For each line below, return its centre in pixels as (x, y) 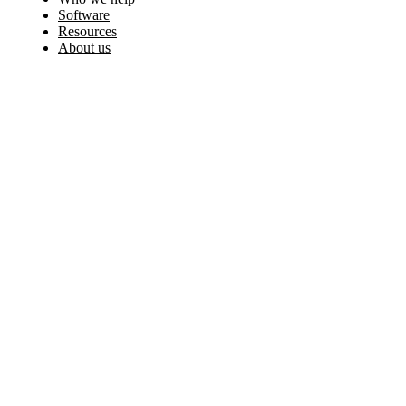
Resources (87, 31)
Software (84, 15)
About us (84, 48)
